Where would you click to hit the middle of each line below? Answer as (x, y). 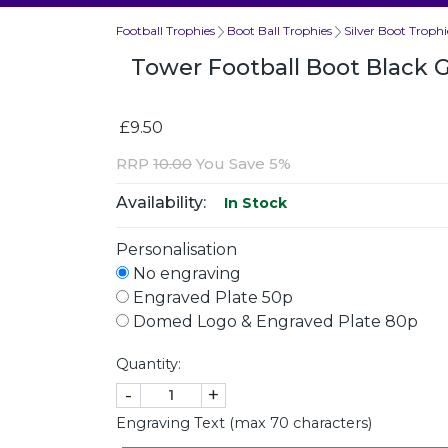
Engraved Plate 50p (211, 297)
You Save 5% (241, 163)
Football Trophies (165, 30)
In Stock (253, 202)
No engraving (185, 273)
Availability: (161, 202)
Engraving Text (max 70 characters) (244, 422)
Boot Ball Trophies (279, 30)
